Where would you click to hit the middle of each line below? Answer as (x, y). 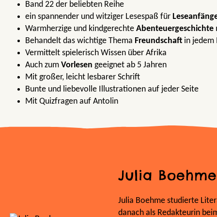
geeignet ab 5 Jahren (130, 65)
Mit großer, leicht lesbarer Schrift (83, 77)
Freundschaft (158, 41)
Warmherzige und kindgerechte (81, 29)
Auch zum (43, 65)
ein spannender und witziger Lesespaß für (99, 16)
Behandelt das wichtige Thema (80, 41)
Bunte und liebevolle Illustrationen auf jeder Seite (112, 89)
